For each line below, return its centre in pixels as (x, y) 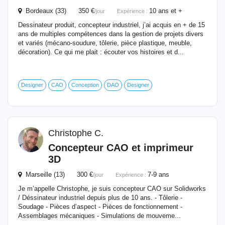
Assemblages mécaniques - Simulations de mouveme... (99, 216)
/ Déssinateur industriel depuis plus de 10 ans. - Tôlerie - (100, 198)
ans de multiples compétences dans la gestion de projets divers (111, 34)
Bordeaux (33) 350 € (58, 11)
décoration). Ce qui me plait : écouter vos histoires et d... (101, 52)
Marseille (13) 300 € (57, 175)
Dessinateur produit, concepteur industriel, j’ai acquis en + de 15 (111, 25)
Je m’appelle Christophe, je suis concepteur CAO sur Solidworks (112, 189)
